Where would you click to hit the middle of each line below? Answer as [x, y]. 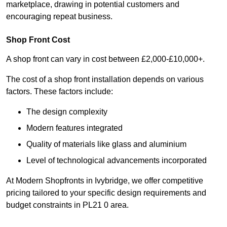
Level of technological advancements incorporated [117, 161]
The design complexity [67, 112]
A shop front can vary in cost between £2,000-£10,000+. [105, 59]
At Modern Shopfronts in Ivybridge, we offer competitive [105, 181]
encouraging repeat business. [59, 17]
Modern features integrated [74, 128]
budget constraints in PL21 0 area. [68, 205]
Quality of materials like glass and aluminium [106, 144]
